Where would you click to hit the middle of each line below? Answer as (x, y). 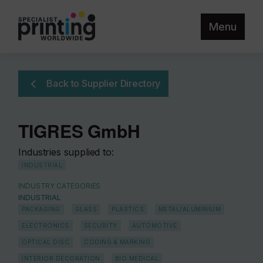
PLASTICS (128, 209)
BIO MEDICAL (137, 258)
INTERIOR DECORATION (61, 258)
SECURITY (100, 225)
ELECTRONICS (45, 225)
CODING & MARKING (117, 242)
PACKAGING (41, 209)
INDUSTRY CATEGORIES (60, 186)
